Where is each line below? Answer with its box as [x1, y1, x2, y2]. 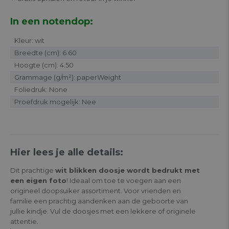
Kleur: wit [14, 36, 44, 44]
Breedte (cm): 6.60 [14, 48, 77, 57]
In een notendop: [10, 15, 93, 27]
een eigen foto [10, 176, 66, 185]
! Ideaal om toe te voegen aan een [66, 176, 181, 185]
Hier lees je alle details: [10, 146, 123, 158]
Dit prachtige [10, 166, 55, 174]
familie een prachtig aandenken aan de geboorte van [10, 196, 188, 205]
